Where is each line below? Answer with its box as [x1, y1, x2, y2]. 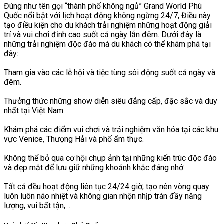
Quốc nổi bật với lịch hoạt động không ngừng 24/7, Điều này [4, 11, 211, 21]
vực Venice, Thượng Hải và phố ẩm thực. [4, 134, 144, 144]
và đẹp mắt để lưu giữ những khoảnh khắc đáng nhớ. [4, 163, 185, 173]
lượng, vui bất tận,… [4, 201, 70, 211]
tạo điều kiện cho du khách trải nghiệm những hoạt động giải [4, 20, 212, 30]
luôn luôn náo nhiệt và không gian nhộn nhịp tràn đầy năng [4, 191, 202, 201]
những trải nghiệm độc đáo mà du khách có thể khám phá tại [4, 39, 211, 49]
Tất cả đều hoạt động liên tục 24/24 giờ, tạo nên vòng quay [4, 182, 209, 192]
